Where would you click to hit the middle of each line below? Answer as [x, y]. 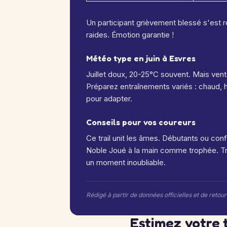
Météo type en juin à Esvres [141, 58]
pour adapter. [109, 99]
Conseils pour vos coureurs [141, 122]
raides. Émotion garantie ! [130, 35]
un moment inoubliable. [126, 162]
